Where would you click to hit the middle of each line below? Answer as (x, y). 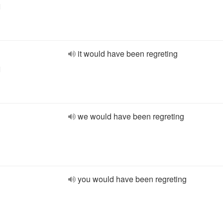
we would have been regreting (131, 116)
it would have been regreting (128, 54)
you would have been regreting (132, 179)
